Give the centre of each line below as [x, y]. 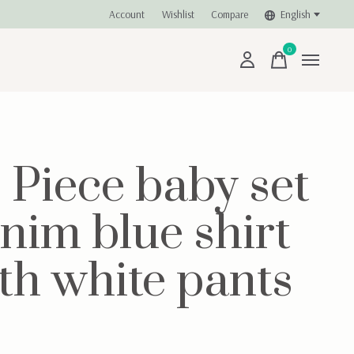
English [295, 14]
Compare [229, 14]
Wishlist [178, 14]
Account [127, 14]
